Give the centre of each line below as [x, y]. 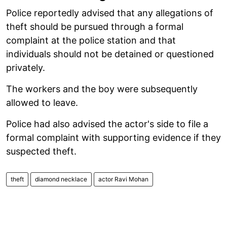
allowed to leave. [42, 102]
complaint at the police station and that [91, 40]
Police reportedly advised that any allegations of [110, 13]
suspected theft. [41, 151]
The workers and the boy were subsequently [102, 89]
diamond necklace [61, 179]
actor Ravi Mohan [123, 179]
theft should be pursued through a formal [95, 26]
